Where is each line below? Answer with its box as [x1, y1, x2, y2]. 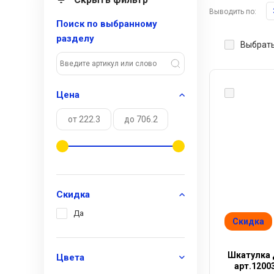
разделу [56, 33, 94, 44]
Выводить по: [209, 7, 256, 16]
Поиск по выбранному [56, 18, 157, 29]
